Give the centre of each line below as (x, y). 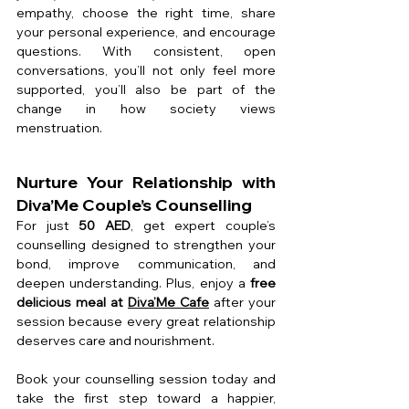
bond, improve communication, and (146, 263)
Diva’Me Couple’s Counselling (134, 204)
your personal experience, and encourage (146, 31)
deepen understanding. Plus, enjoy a (133, 283)
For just (48, 225)
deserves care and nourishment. (115, 340)
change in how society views (146, 108)
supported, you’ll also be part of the (146, 89)
